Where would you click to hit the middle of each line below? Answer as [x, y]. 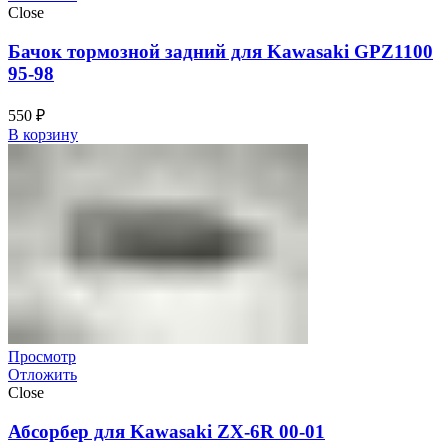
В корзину [43, 134]
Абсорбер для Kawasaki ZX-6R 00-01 [166, 431]
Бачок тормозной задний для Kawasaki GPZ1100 [220, 52]
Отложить [42, 374]
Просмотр [42, 356]
